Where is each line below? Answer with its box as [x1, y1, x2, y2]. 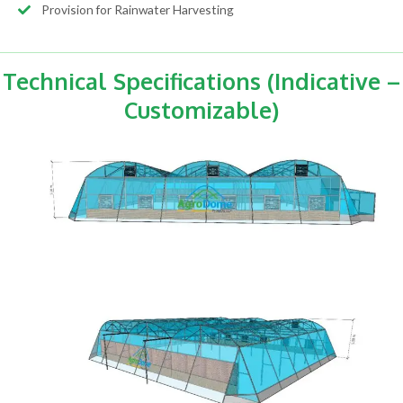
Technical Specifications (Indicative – [3, 67, 400, 96]
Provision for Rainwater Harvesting [40, 2, 234, 18]
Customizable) [124, 95, 279, 125]
